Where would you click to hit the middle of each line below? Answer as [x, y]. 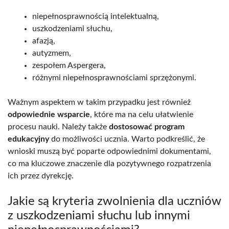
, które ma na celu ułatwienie [142, 114]
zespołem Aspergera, [69, 65]
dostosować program [147, 127]
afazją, [44, 41]
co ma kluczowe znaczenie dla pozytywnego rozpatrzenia [109, 163]
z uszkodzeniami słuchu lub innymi [99, 215]
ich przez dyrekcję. [41, 176]
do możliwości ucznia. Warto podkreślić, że [127, 139]
